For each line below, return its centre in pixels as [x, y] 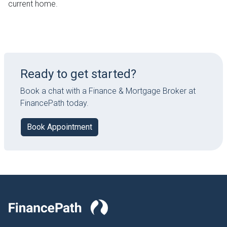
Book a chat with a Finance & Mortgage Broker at [108, 91]
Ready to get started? [78, 74]
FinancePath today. [54, 103]
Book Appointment [60, 127]
